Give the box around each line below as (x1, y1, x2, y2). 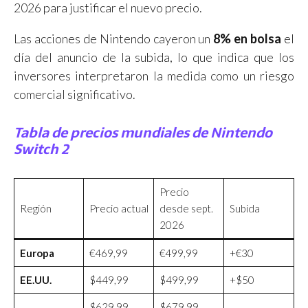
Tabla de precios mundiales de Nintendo (14, 122, 272, 144)
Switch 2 (14, 138, 69, 161)
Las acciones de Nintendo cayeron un (14, 31, 214, 47)
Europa (19, 247, 54, 260)
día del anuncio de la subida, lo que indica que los (14, 49, 294, 65)
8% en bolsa (213, 31, 282, 47)
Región (19, 202, 52, 215)
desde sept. (159, 202, 213, 215)
